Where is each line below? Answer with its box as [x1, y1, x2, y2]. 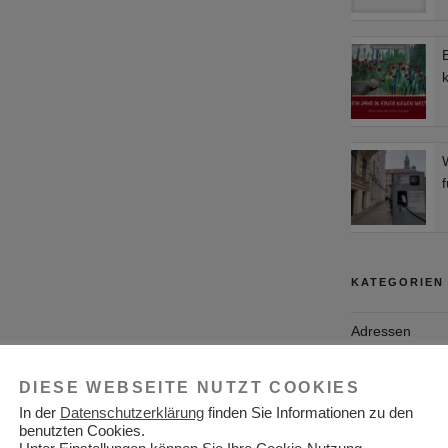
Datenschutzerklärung [60, 405, 204, 421]
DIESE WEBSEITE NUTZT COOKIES [19, 379, 361, 396]
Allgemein [350, 396, 413, 413]
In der [19, 405, 60, 421]
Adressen [350, 322, 411, 339]
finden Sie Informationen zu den [204, 405, 413, 421]
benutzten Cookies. [19, 423, 145, 439]
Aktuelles [350, 359, 408, 376]
